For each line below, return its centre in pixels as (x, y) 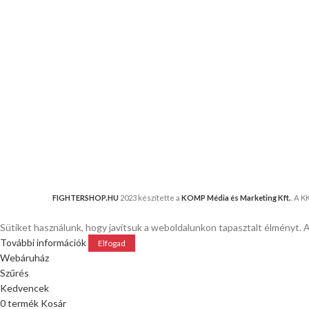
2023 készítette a (151, 198)
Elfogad (112, 243)
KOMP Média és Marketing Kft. (236, 198)
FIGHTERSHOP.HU (86, 198)
